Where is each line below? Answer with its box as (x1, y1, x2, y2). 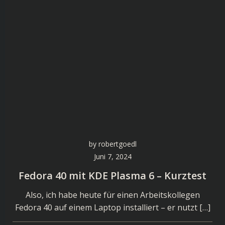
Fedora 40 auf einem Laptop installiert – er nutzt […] (15, 202, 210, 213)
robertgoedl (98, 139, 137, 149)
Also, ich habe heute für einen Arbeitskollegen (25, 189, 200, 200)
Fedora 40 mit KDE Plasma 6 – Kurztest (19, 169, 206, 182)
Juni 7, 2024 (93, 152, 132, 161)
